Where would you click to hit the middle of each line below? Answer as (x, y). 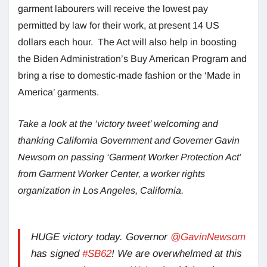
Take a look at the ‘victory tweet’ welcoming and (118, 123)
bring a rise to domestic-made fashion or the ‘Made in (129, 75)
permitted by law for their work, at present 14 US (119, 25)
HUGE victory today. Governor (101, 237)
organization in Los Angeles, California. (101, 190)
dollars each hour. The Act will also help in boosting (127, 42)
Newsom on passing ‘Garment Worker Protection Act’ (129, 157)
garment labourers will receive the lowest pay (113, 8)
